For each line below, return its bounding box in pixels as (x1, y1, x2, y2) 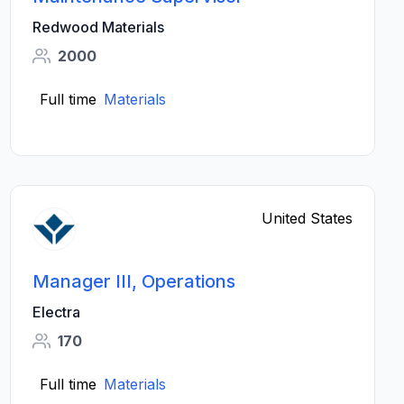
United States (261, 209, 353, 227)
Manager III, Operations (32, 271, 235, 292)
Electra (32, 303, 80, 321)
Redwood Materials (32, 18, 164, 36)
